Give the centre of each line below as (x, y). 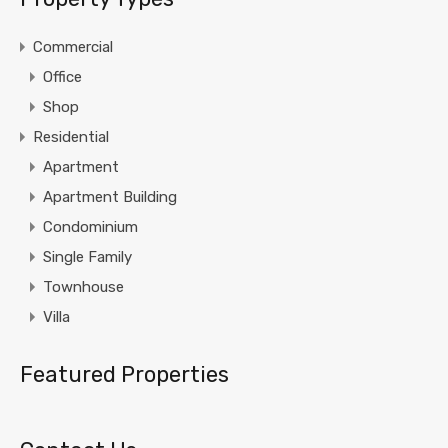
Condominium (90, 227)
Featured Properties (124, 375)
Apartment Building (110, 197)
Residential (71, 137)
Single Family (87, 257)
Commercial (73, 47)
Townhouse (83, 287)
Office (62, 77)
